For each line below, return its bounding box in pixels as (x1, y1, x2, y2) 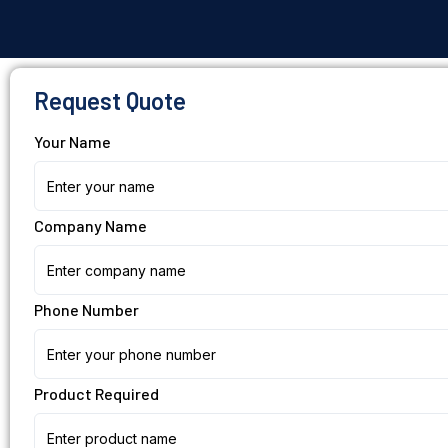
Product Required (34, 383, 159, 403)
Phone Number (34, 299, 139, 319)
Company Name (34, 215, 147, 235)
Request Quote (34, 85, 186, 115)
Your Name (34, 131, 111, 151)
